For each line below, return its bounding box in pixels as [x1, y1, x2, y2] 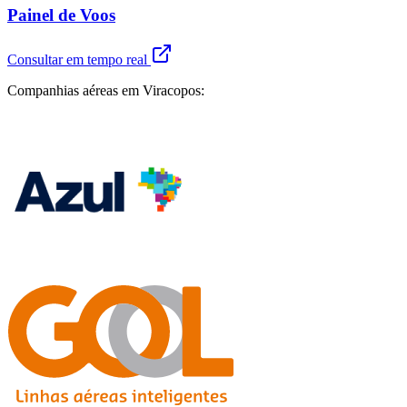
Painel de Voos [7, 5, 115, 25]
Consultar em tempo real [7, 51, 151, 67]
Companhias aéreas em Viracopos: [7, 82, 204, 98]
